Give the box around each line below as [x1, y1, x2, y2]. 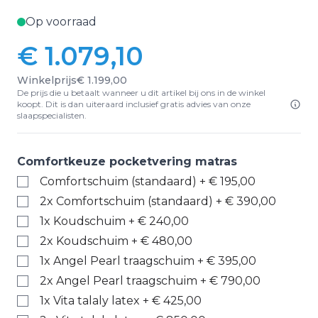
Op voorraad [26, 15, 97, 28]
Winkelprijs [17, 74, 77, 87]
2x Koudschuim [40, 234, 128, 248]
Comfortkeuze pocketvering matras [17, 155, 237, 168]
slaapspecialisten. [17, 110, 87, 121]
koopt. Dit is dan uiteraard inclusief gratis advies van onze [17, 99, 251, 109]
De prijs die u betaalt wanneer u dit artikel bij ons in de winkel [17, 87, 265, 98]
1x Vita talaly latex [40, 294, 140, 307]
